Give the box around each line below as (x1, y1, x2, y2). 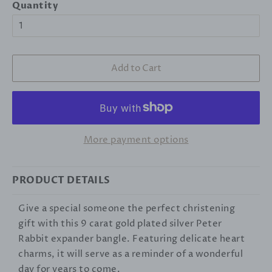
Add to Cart (110, 61, 161, 75)
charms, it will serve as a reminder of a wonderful (18, 247, 243, 260)
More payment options (83, 133, 189, 146)
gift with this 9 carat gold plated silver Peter (18, 217, 222, 230)
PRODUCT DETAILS (12, 173, 110, 187)
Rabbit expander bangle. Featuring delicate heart (18, 232, 245, 245)
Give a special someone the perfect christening (18, 202, 235, 215)
